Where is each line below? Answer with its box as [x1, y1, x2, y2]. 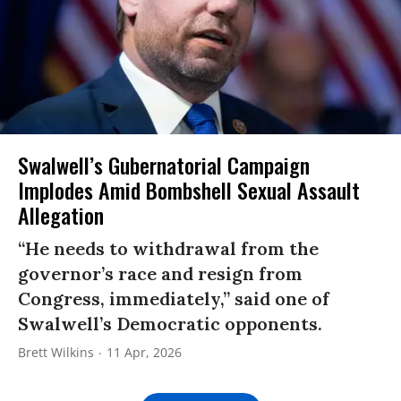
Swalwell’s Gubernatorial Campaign [18, 149, 310, 182]
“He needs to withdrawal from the [18, 237, 319, 260]
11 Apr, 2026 [107, 344, 182, 362]
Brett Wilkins [18, 344, 94, 362]
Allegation [18, 199, 104, 232]
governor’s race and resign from [18, 262, 303, 286]
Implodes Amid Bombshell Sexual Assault [18, 174, 360, 207]
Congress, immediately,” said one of [18, 287, 329, 311]
